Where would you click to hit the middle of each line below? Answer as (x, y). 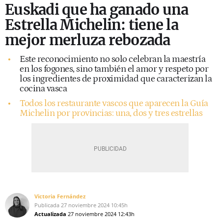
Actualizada (50, 214)
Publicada (47, 205)
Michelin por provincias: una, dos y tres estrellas (111, 113)
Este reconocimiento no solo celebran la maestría (112, 59)
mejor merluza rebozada (88, 40)
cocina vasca (43, 89)
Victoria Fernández (60, 196)
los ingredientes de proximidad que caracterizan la (116, 79)
